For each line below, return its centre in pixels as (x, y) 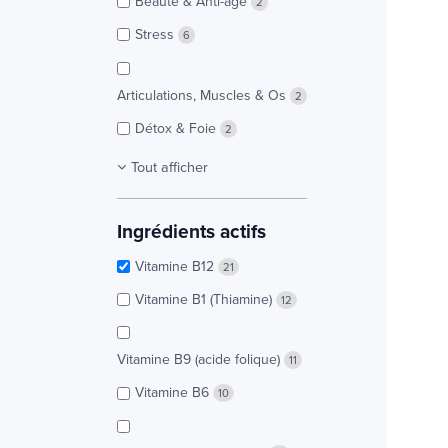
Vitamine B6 (174, 392)
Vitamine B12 (176, 265)
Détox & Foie (177, 127)
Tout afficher (169, 166)
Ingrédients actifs (191, 230)
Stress (156, 34)
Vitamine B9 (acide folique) (200, 359)
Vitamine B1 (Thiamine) (205, 299)
